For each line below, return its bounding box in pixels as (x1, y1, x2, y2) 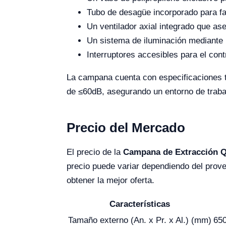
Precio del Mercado (67, 120, 185, 135)
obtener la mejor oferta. (67, 176, 154, 185)
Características (109, 199, 170, 209)
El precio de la (67, 147, 123, 157)
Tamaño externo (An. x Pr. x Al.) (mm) (68, 215, 211, 225)
